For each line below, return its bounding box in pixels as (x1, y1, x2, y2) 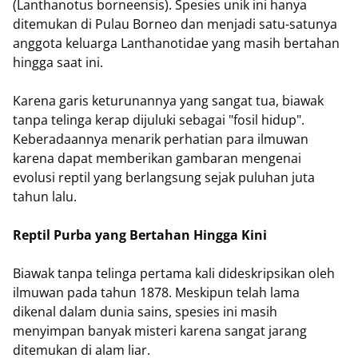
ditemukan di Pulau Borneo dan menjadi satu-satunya (13, 15, 337, 34)
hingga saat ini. (13, 54, 103, 72)
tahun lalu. (13, 188, 77, 206)
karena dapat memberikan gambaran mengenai (13, 149, 301, 168)
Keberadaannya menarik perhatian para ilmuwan (13, 130, 308, 149)
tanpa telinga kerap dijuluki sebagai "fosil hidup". (13, 111, 304, 129)
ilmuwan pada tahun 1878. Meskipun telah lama (13, 284, 300, 302)
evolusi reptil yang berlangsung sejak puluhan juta (13, 169, 315, 187)
